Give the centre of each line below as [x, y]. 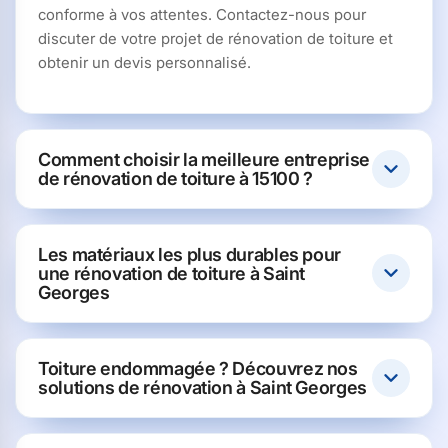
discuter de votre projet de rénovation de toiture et [215, 38]
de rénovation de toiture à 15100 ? [175, 178]
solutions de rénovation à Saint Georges [202, 387]
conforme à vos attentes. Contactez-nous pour [202, 14]
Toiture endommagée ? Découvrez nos [198, 368]
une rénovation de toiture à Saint [172, 273]
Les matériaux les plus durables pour [190, 254]
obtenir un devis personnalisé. [144, 62]
